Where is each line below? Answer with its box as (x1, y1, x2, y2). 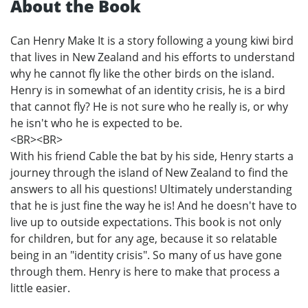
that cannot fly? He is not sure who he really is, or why (10, 99, 288, 115)
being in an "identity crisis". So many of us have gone (10, 247, 282, 263)
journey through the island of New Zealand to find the (10, 165, 288, 181)
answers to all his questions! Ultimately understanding (10, 181, 292, 197)
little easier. (10, 280, 70, 296)
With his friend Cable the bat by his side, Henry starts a (10, 148, 294, 164)
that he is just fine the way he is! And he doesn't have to (10, 198, 297, 214)
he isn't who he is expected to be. (10, 115, 182, 131)
